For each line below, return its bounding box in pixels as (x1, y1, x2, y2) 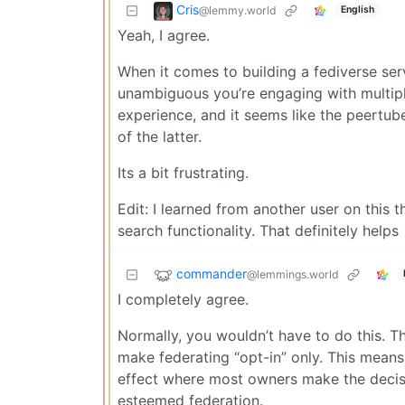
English (340, 4, 374, 16)
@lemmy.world (199, 3, 277, 17)
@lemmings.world (247, 267, 339, 281)
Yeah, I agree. (118, 25, 210, 44)
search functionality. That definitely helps (118, 221, 399, 240)
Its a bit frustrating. (118, 163, 249, 182)
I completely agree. (118, 289, 249, 308)
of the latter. (118, 127, 202, 146)
